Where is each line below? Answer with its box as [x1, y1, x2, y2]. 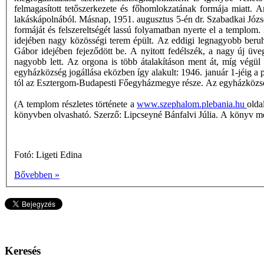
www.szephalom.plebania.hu [137, 99, 247, 110]
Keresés [5, 244, 41, 257]
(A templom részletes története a [14, 99, 137, 110]
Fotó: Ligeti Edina [14, 150, 82, 160]
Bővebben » [14, 170, 60, 180]
